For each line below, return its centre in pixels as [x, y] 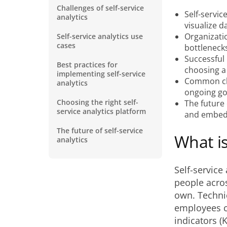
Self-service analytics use [100, 36]
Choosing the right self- [98, 102]
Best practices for [87, 65]
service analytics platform [101, 111]
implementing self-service [101, 74]
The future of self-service [100, 130]
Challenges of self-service [100, 8]
